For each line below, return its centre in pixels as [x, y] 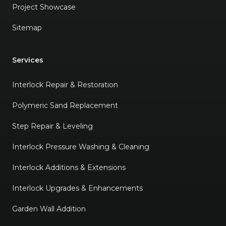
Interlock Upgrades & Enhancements [77, 188]
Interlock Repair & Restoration [65, 84]
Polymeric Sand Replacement [65, 105]
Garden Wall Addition [49, 209]
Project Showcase [44, 7]
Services [28, 60]
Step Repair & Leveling [52, 126]
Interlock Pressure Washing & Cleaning [81, 147]
